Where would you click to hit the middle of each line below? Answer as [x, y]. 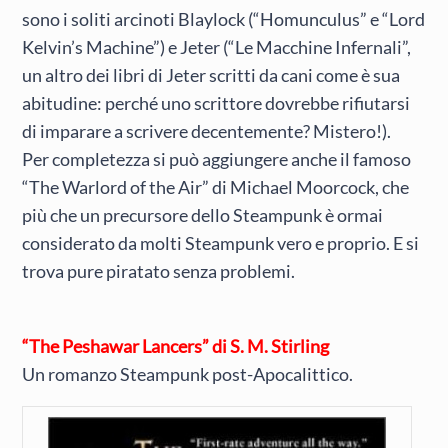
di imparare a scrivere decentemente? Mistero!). [207, 131]
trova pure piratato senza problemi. [159, 271]
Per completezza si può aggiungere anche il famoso [217, 159]
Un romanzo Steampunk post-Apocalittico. [188, 373]
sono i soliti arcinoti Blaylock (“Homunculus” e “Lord [224, 19]
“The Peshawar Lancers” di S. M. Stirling [176, 345]
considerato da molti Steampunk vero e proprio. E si [221, 243]
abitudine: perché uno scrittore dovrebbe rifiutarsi [216, 103]
